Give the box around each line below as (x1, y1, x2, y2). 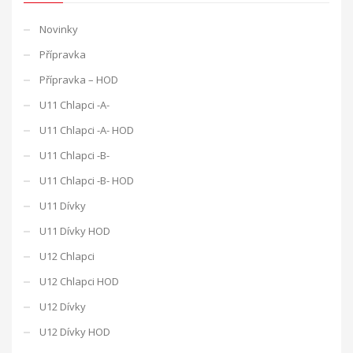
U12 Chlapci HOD (39, 273, 119, 288)
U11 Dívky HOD (39, 223, 110, 238)
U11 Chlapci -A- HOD (39, 122, 134, 137)
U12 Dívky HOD (39, 324, 110, 339)
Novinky (39, 21, 78, 36)
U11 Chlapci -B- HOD (39, 173, 134, 188)
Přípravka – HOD (39, 72, 118, 87)
